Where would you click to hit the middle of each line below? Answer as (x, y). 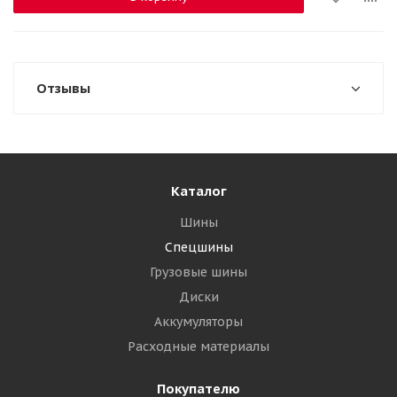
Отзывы (63, 88)
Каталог (198, 191)
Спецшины (198, 247)
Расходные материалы (198, 346)
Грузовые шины (198, 272)
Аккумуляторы (198, 322)
